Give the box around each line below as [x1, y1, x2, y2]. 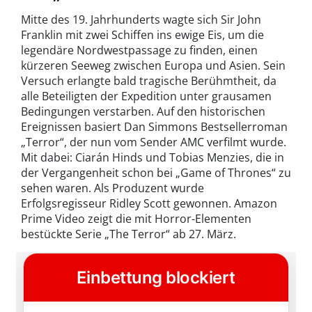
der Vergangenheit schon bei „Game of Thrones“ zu [21, 164, 291, 180]
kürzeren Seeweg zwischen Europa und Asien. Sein [21, 57, 286, 73]
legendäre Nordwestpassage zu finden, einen [21, 42, 258, 58]
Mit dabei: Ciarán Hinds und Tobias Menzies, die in [21, 149, 284, 165]
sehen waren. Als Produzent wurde [21, 180, 204, 196]
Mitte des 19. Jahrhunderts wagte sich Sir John [21, 11, 261, 27]
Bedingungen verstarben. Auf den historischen [21, 103, 265, 119]
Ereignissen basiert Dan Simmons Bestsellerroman [21, 118, 288, 134]
